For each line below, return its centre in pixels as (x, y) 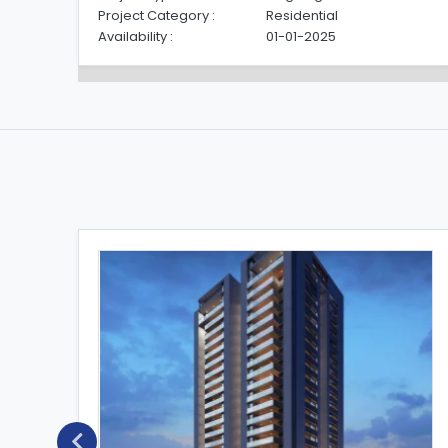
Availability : (136, 36)
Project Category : (157, 15)
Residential (301, 15)
